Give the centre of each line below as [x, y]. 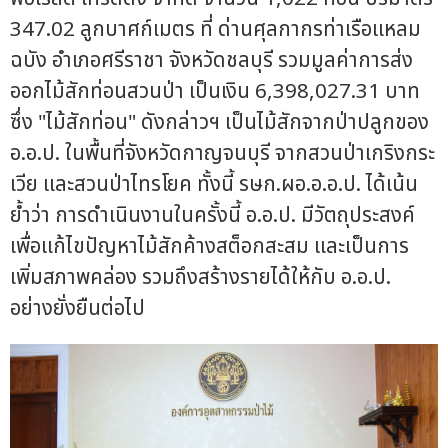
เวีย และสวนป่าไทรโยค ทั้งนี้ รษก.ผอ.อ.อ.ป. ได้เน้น [214, 184]
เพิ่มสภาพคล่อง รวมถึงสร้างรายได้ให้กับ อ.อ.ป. [200, 277]
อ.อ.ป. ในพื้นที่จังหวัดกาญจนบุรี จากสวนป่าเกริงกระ [222, 153]
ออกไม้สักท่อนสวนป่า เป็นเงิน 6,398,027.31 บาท [215, 91]
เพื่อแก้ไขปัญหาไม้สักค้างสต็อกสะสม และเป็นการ [209, 246]
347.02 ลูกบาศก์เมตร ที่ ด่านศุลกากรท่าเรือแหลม [215, 29]
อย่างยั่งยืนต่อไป [77, 308]
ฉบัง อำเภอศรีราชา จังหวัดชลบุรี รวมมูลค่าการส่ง [211, 60]
